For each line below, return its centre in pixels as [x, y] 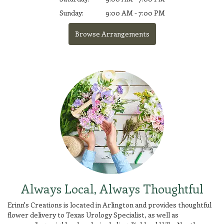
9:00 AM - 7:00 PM [135, 12]
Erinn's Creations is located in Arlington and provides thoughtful [109, 204]
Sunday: [71, 12]
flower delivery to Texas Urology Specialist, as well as [93, 214]
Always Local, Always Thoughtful [112, 188]
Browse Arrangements [112, 33]
